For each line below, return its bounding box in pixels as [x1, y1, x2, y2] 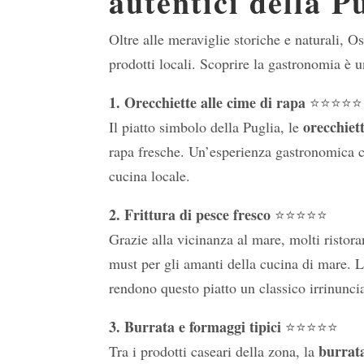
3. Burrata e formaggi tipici [109, 316, 282, 338]
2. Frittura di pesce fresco [109, 204, 271, 226]
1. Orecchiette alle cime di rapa [109, 92, 306, 114]
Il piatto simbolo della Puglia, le [109, 117, 304, 137]
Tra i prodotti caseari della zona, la [109, 341, 319, 362]
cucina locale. [109, 166, 191, 186]
